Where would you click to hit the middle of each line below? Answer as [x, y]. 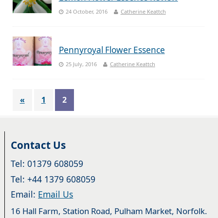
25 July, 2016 [81, 64]
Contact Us [38, 145]
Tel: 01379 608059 [47, 164]
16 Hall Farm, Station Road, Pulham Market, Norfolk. [109, 211]
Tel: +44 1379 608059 [53, 179]
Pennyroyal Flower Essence [112, 50]
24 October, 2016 [86, 12]
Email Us [56, 194]
